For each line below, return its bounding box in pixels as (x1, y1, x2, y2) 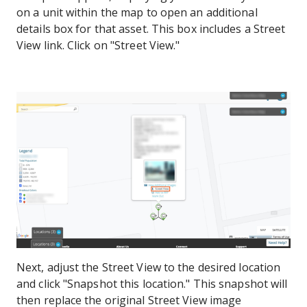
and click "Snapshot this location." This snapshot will (16, 276, 288, 291)
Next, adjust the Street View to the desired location (16, 260, 281, 275)
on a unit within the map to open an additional (16, 5, 258, 21)
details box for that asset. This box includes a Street (16, 21, 286, 37)
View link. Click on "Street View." (16, 38, 180, 53)
